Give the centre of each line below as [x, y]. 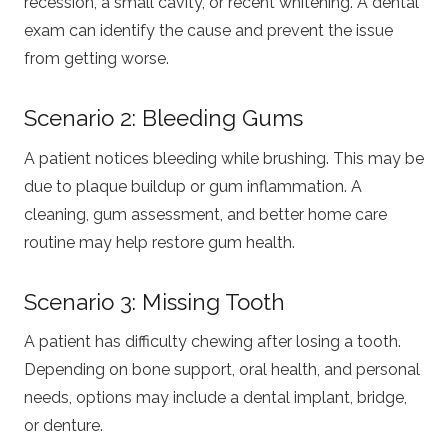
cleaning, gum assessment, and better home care [205, 214]
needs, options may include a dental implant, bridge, [215, 398]
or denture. [63, 426]
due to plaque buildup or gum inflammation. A [193, 186]
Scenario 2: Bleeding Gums [163, 118]
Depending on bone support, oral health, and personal [222, 370]
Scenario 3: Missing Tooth [154, 301]
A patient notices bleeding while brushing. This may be [224, 158]
